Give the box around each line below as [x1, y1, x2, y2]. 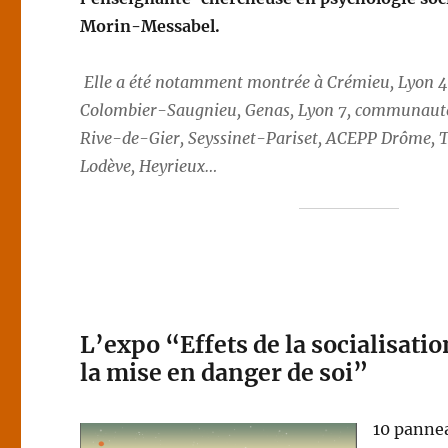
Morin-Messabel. [80, 16, 221, 36]
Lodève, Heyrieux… [80, 156, 218, 176]
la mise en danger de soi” [80, 358, 369, 387]
